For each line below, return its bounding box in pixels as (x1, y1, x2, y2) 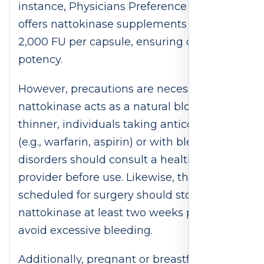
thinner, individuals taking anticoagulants (18, 117, 240, 131)
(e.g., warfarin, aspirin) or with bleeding (18, 135, 223, 148)
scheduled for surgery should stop (18, 188, 199, 202)
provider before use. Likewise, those (18, 170, 207, 184)
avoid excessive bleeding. (18, 223, 156, 237)
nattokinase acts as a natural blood (18, 100, 204, 113)
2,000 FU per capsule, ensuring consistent (18, 35, 241, 48)
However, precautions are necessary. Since (18, 82, 243, 95)
